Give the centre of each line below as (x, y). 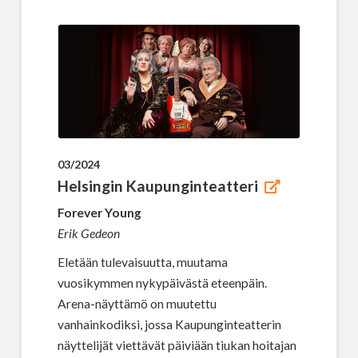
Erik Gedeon (88, 233)
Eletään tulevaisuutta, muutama (142, 261)
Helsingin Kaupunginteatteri (157, 185)
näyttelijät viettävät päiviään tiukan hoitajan (177, 344)
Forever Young (99, 212)
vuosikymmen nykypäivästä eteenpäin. (162, 282)
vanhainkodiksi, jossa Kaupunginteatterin (169, 324)
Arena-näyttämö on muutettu (137, 303)
